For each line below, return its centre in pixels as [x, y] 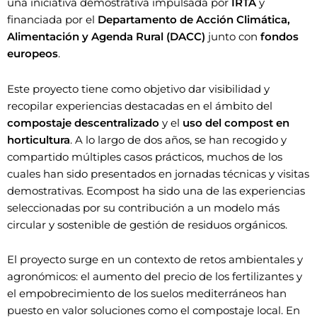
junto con [233, 37]
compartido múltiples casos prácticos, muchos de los [145, 157]
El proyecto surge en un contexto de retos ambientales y [155, 260]
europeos [33, 54]
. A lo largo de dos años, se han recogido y [178, 140]
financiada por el [52, 20]
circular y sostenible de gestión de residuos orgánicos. [147, 225]
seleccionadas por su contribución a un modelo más [143, 208]
